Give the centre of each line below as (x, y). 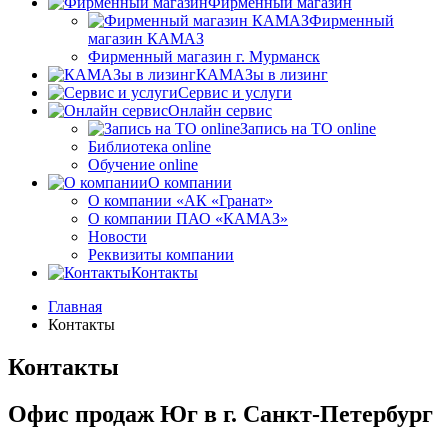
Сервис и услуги (235, 92)
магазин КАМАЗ (146, 38)
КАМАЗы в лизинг (262, 74)
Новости (117, 236)
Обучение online (143, 164)
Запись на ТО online (308, 128)
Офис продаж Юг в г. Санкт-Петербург (220, 413)
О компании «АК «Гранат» (180, 200)
